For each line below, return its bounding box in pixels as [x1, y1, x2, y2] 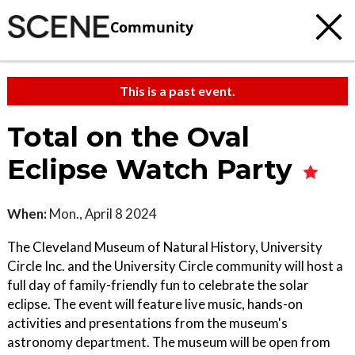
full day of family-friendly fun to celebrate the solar [7, 277, 309, 293]
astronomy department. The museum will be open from [7, 334, 330, 350]
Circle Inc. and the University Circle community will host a [7, 258, 343, 274]
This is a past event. [120, 83, 235, 98]
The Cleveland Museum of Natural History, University [7, 239, 323, 255]
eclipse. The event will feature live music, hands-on [7, 296, 303, 312]
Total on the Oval [7, 120, 250, 154]
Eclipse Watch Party [7, 153, 300, 186]
